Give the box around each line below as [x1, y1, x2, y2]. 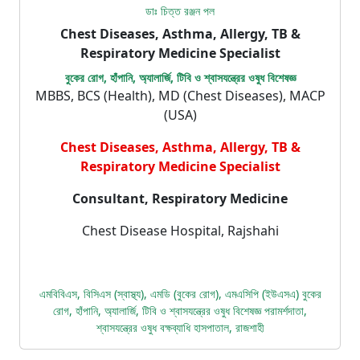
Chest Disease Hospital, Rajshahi [81, 222, 279, 239]
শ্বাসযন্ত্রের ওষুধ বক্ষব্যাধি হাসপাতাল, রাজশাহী [96, 320, 264, 335]
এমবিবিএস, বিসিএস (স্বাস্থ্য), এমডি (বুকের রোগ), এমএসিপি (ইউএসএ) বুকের [39, 286, 321, 301]
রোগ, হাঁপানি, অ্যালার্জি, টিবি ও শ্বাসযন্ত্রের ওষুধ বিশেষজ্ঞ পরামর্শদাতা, [53, 303, 307, 318]
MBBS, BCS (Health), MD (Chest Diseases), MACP [35, 87, 325, 104]
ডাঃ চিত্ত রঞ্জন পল [145, 3, 215, 18]
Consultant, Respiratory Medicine [72, 190, 288, 207]
